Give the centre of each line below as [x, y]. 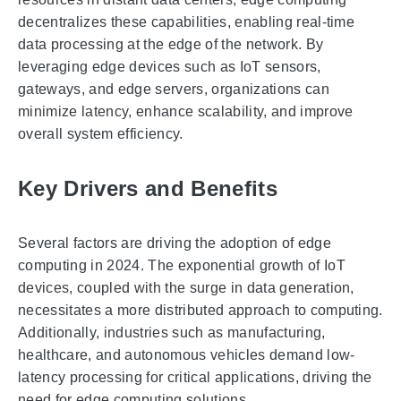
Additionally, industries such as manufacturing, [172, 332]
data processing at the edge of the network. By [171, 45]
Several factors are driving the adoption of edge [175, 243]
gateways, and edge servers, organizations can [174, 90]
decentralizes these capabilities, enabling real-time [187, 22]
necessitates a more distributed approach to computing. [200, 310]
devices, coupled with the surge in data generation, [186, 287]
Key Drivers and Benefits [148, 188]
